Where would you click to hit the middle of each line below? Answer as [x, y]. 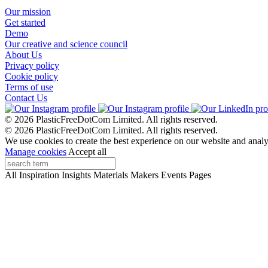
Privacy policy [32, 66]
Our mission [28, 12]
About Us [23, 55]
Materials [111, 175]
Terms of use [29, 87]
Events [174, 175]
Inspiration [39, 175]
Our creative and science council [66, 44]
